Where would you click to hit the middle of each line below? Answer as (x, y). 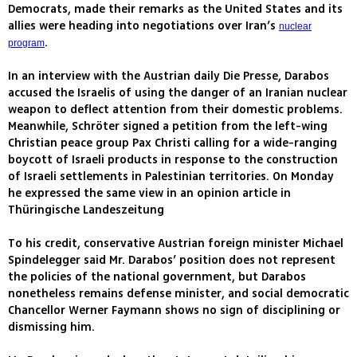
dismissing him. (51, 328)
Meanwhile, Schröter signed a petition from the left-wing (168, 127)
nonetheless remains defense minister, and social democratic (178, 294)
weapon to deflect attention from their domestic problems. (175, 110)
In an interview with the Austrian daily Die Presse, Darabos (169, 76)
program (26, 43)
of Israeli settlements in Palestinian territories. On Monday (171, 177)
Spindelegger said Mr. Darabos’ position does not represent (172, 261)
